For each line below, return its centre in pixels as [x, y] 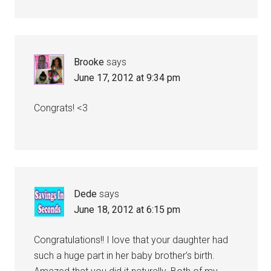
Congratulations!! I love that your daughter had [131, 240]
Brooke [89, 62]
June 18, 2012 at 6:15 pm [127, 210]
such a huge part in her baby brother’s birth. [125, 256]
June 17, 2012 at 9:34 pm [127, 78]
